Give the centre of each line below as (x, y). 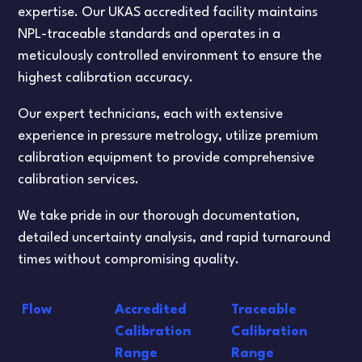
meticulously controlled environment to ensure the (170, 56)
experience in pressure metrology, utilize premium (168, 136)
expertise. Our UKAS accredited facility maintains (168, 12)
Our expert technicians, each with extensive (151, 114)
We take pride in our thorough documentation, (159, 216)
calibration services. (79, 179)
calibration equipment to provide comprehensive (166, 158)
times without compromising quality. (129, 259)
